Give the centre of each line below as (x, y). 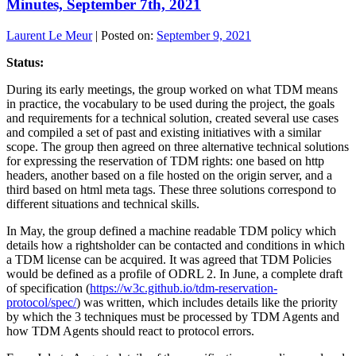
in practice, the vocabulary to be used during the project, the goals (170, 103)
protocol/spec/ (41, 302)
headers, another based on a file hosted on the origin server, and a (169, 175)
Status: (25, 62)
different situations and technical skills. (104, 203)
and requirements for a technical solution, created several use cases (172, 118)
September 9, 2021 (204, 35)
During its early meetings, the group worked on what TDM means (172, 89)
